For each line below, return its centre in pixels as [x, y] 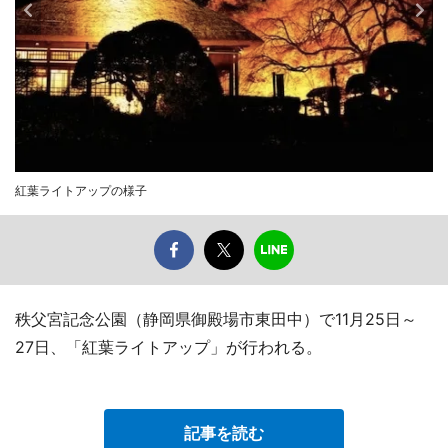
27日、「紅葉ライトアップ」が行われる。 [168, 346]
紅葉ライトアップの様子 [81, 190]
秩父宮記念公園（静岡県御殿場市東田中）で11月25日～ [216, 318]
